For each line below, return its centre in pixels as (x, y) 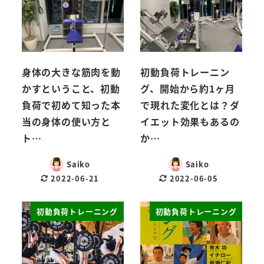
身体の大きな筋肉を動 (71, 72)
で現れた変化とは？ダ (190, 105)
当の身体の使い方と (66, 121)
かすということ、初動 (71, 88)
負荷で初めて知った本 (71, 105)
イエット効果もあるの (190, 121)
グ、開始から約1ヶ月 (188, 88)
